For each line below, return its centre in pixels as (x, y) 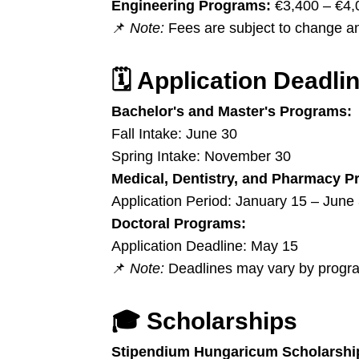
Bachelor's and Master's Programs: (232, 111)
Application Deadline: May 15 (205, 246)
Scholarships (222, 321)
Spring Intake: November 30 (201, 156)
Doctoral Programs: (179, 224)
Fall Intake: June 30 (174, 134)
